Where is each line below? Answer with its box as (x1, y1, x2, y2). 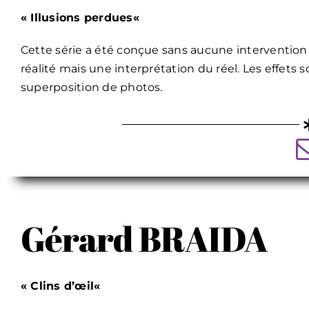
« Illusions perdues (20, 11, 133, 25)
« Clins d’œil (20, 279, 94, 293)
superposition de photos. (20, 81, 163, 94)
